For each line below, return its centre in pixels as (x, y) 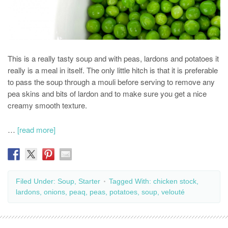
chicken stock (175, 181)
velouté (173, 192)
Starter (89, 181)
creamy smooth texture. (47, 105)
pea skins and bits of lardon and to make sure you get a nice (107, 93)
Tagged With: (131, 181)
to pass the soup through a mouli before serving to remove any (111, 81)
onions (54, 192)
